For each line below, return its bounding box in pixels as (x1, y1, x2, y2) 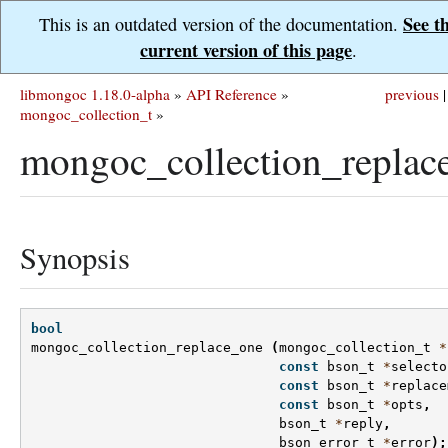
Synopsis (20, 237, 130, 278)
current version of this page (140, 37, 352, 63)
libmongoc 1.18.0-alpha (20, 84, 170, 104)
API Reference (186, 84, 277, 104)
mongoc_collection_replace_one (31, 340, 263, 356)
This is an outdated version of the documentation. (39, 12, 403, 36)
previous (385, 84, 439, 104)
